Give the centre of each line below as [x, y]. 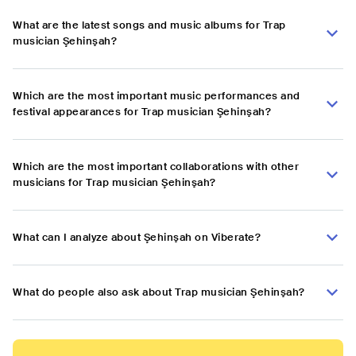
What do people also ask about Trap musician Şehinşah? [159, 292]
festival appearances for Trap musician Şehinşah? [142, 112]
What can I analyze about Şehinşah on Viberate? [137, 238]
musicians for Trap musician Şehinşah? [114, 183]
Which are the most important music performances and [157, 96]
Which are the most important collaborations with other [156, 167]
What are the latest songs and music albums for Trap [149, 25]
